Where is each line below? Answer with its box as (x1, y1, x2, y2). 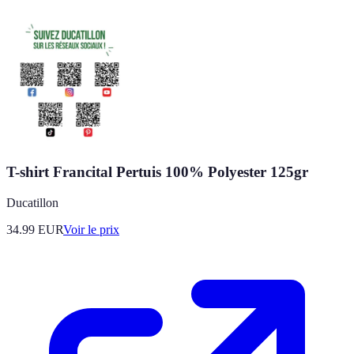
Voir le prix (63, 222, 119, 236)
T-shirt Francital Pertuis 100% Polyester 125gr (6, 164, 308, 181)
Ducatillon (6, 195, 58, 209)
